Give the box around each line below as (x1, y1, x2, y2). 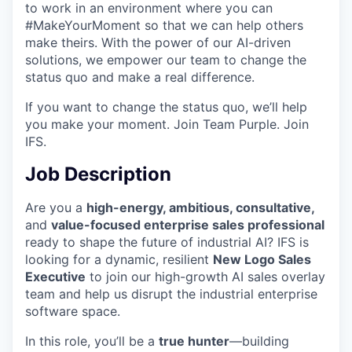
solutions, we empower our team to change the (25, 51, 306, 68)
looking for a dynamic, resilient (25, 251, 213, 267)
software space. (25, 302, 120, 319)
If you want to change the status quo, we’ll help (25, 98, 307, 115)
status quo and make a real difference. (25, 68, 255, 85)
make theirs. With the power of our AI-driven (25, 34, 291, 50)
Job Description (25, 162, 171, 185)
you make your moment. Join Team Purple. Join (25, 115, 309, 132)
